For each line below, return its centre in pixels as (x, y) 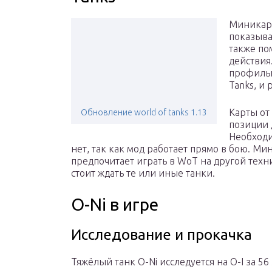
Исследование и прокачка (161, 235)
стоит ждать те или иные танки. (143, 173)
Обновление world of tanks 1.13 (144, 113)
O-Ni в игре (115, 205)
